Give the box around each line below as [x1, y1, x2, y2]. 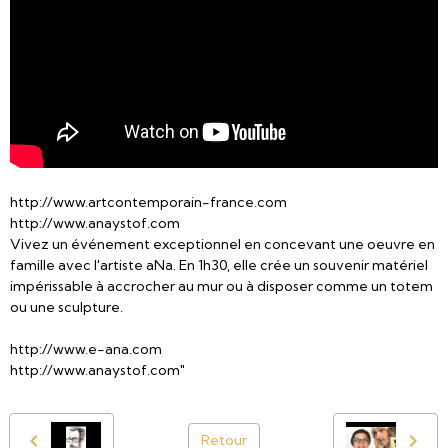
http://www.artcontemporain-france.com [10, 192, 287, 211]
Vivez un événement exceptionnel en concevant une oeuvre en [10, 234, 435, 253]
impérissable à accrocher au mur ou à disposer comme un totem [10, 276, 433, 295]
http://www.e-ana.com [10, 339, 162, 358]
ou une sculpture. [10, 297, 123, 316]
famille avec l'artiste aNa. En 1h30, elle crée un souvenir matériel [10, 255, 428, 274]
